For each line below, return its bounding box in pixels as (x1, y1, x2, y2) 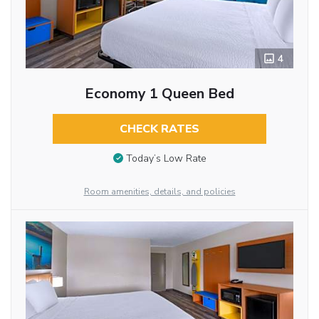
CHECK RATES (119, 121, 199, 137)
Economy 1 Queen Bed (84, 84, 234, 104)
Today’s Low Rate (125, 151, 206, 165)
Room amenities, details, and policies (83, 186, 236, 198)
